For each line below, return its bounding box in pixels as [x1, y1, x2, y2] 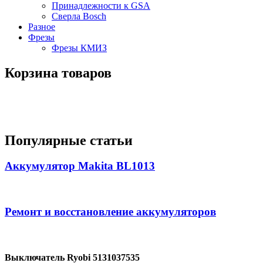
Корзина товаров [5, 65, 112, 80]
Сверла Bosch [52, 11, 106, 21]
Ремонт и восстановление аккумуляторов [5, 205, 216, 218]
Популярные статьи [5, 132, 133, 148]
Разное [28, 21, 55, 32]
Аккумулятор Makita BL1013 [5, 160, 155, 173]
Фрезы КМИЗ [52, 42, 107, 53]
